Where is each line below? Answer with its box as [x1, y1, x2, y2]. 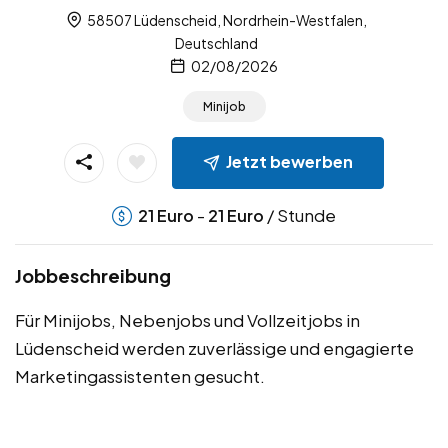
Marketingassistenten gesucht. [15, 364, 265, 387]
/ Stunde [264, 203, 336, 226]
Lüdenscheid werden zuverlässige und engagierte [15, 336, 414, 359]
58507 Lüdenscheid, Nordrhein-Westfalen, [85, 10, 367, 29]
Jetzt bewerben [226, 151, 353, 173]
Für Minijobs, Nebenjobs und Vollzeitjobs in [15, 308, 360, 331]
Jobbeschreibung [15, 263, 171, 287]
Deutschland [175, 33, 258, 52]
